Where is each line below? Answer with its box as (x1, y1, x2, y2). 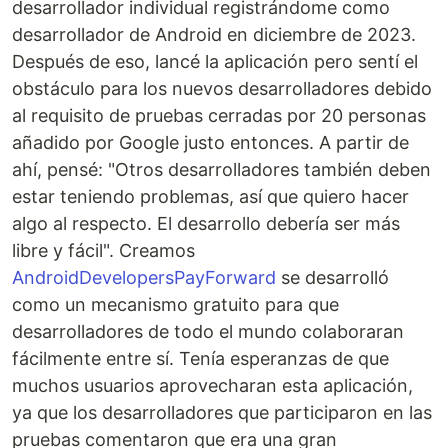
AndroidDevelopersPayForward (12, 266, 276, 288)
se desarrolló (276, 266, 389, 288)
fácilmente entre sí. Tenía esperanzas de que (12, 347, 389, 369)
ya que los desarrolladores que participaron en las (12, 401, 432, 423)
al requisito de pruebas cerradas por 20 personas (12, 104, 426, 126)
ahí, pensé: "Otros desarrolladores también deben (12, 158, 431, 180)
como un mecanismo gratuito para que (12, 293, 339, 315)
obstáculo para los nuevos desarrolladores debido (12, 77, 432, 99)
